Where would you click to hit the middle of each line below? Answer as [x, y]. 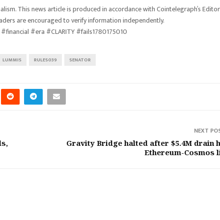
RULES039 [45, 60]
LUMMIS [12, 60]
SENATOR [80, 60]
